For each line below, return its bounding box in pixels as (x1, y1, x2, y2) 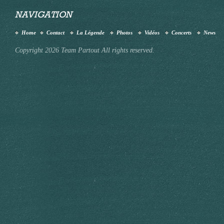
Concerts (171, 29, 191, 35)
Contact (46, 29, 64, 35)
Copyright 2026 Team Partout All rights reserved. (15, 46, 154, 54)
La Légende (76, 29, 104, 35)
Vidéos (144, 29, 159, 35)
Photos (116, 29, 132, 35)
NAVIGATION (15, 11, 72, 20)
